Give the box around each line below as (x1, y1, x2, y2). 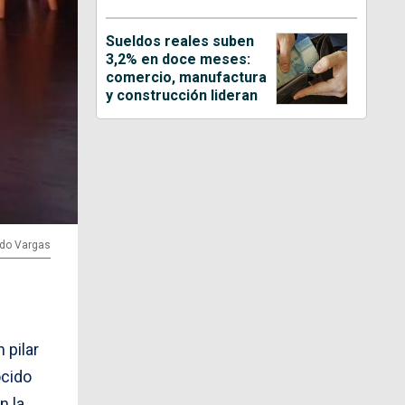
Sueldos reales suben (106, 32, 255, 50)
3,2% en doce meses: (106, 50, 251, 68)
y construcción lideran (106, 86, 259, 104)
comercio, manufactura (106, 68, 268, 86)
